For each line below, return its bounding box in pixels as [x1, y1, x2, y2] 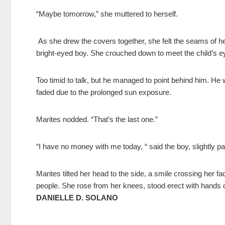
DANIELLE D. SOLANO [36, 193, 118, 202]
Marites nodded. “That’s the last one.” [36, 115, 158, 124]
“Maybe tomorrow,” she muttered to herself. [36, 10, 178, 19]
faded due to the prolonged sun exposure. [36, 88, 171, 97]
